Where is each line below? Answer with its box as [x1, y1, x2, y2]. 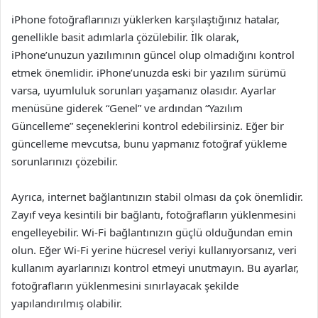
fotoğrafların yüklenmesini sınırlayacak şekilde [11, 278, 238, 292]
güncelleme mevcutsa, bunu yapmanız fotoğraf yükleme [11, 136, 287, 150]
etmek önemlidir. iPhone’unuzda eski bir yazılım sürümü [11, 65, 286, 79]
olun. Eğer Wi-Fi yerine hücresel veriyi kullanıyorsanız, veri [11, 243, 297, 257]
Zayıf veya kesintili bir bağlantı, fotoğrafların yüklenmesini [11, 207, 296, 221]
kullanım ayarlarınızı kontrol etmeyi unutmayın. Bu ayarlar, [11, 261, 299, 275]
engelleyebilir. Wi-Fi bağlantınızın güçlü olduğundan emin [11, 225, 292, 239]
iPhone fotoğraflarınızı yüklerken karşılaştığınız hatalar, [11, 12, 280, 26]
